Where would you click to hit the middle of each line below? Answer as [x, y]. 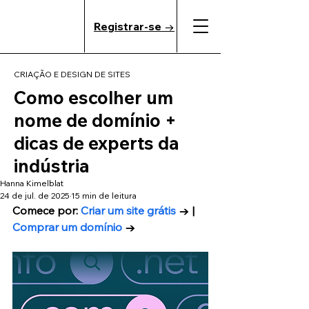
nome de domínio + [95, 120]
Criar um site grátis [128, 210]
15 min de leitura [104, 196]
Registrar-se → [134, 26]
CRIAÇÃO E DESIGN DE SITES [72, 74]
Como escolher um [93, 98]
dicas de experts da [97, 143]
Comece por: [47, 210]
